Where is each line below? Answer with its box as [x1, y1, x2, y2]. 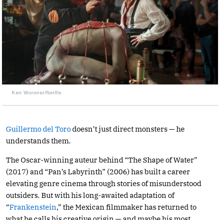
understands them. [6, 136, 71, 145]
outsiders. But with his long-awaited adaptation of [6, 190, 174, 200]
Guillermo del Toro [6, 124, 71, 134]
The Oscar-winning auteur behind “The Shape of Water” [6, 155, 197, 165]
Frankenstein [9, 202, 56, 212]
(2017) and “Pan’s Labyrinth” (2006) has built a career [6, 166, 190, 176]
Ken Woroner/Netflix [12, 89, 62, 95]
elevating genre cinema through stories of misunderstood [6, 178, 201, 188]
